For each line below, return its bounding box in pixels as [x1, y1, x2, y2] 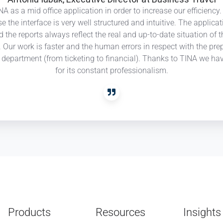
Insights [183, 206, 221, 219]
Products [8, 206, 51, 219]
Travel [111, 6, 135, 17]
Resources [96, 206, 145, 219]
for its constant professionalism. [55, 65, 168, 75]
